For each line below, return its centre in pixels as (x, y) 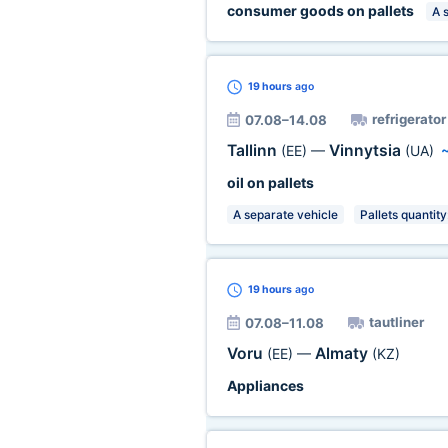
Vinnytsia (366, 150)
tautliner (396, 322)
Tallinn (253, 150)
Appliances (265, 385)
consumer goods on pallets (320, 10)
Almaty (343, 353)
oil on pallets (270, 182)
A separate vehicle (285, 214)
